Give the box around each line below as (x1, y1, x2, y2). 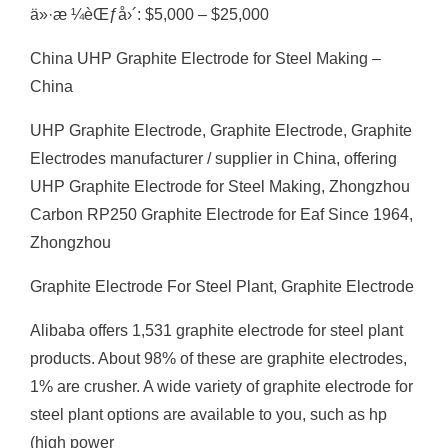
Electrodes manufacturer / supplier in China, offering (30, 150, 397, 167)
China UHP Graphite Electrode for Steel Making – (30, 50, 381, 67)
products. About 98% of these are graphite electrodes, (30, 350, 407, 367)
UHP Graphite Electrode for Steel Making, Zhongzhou (30, 178, 410, 195)
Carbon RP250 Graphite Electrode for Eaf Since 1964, (30, 206, 413, 223)
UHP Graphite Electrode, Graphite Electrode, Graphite (30, 122, 412, 139)
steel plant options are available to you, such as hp (30, 406, 387, 423)
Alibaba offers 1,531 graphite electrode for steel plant (30, 322, 403, 339)
